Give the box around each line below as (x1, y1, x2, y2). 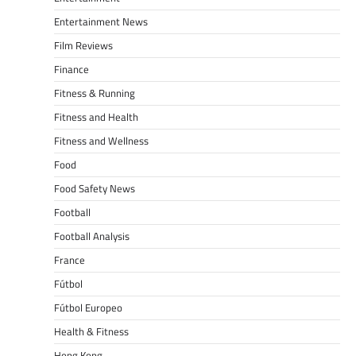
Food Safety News (54, 180, 135, 196)
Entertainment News (54, 14, 148, 29)
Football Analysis (54, 228, 130, 244)
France (54, 252, 85, 268)
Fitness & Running (54, 85, 135, 101)
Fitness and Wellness (54, 133, 149, 149)
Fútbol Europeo (54, 300, 122, 315)
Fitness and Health (54, 109, 138, 125)
